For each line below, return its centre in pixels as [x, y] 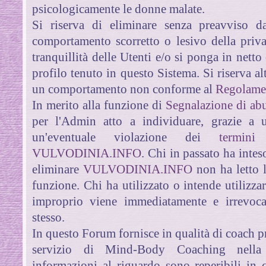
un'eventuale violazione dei [116, 137]
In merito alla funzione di [97, 105]
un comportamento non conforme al [124, 89]
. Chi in [161, 153]
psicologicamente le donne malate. [119, 9]
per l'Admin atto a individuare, [118, 121]
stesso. [49, 217]
